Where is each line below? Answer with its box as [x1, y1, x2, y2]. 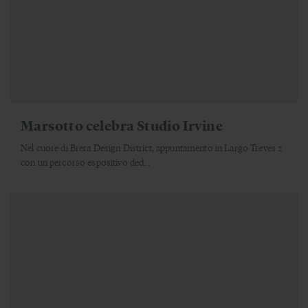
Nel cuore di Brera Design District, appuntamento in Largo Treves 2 [21, 140, 283, 154]
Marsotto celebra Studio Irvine [21, 115, 232, 134]
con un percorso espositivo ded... [21, 155, 151, 168]
